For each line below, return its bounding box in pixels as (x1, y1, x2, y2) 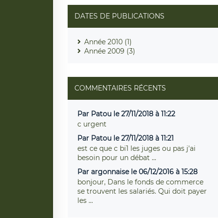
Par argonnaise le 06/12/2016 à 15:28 (77, 167, 198, 176)
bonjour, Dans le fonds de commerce (77, 177, 108, 186)
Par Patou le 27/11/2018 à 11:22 (77, 109, 175, 118)
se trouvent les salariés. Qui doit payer (77, 186, 207, 196)
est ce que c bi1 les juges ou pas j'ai (77, 144, 196, 153)
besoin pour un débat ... (77, 153, 156, 162)
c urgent (77, 119, 107, 128)
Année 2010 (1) (84, 37, 132, 46)
